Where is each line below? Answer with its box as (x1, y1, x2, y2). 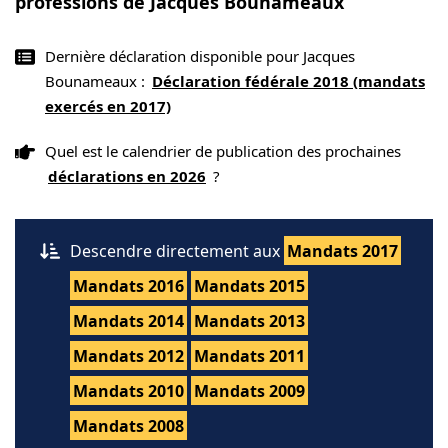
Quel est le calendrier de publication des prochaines (45, 141, 401, 161)
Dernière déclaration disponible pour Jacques (45, 46, 355, 66)
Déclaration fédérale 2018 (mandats (152, 71, 425, 91)
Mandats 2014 (73, 310, 184, 332)
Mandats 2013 (194, 310, 305, 332)
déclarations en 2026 (48, 166, 206, 186)
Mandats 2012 (73, 345, 184, 367)
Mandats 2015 (194, 275, 305, 297)
